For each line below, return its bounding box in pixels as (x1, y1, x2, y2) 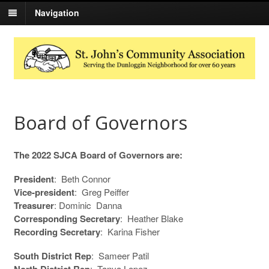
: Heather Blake (119, 211, 183, 225)
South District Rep (13, 249, 91, 262)
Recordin (13, 225, 52, 238)
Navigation (35, 7, 79, 19)
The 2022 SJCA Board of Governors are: (13, 148, 183, 162)
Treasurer (13, 198, 54, 212)
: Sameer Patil (91, 249, 149, 262)
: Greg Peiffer (74, 185, 129, 198)
